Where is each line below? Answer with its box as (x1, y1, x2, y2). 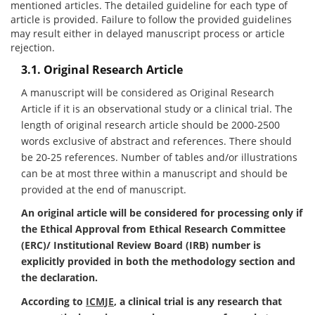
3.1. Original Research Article (21, 61, 183, 77)
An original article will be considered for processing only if (21, 206, 302, 219)
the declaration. (21, 271, 98, 284)
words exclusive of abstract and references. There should (21, 134, 292, 148)
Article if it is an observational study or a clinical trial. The (21, 101, 292, 115)
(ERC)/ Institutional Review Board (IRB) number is (21, 238, 261, 252)
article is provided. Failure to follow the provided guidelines (11, 12, 292, 26)
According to (21, 294, 86, 308)
